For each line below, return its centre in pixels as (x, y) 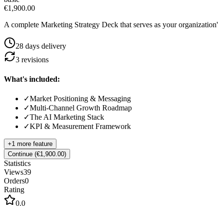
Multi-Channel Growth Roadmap (81, 108)
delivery (53, 46)
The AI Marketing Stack (67, 117)
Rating (14, 190)
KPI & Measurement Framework (80, 126)
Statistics (17, 163)
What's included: (32, 79)
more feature (34, 144)
